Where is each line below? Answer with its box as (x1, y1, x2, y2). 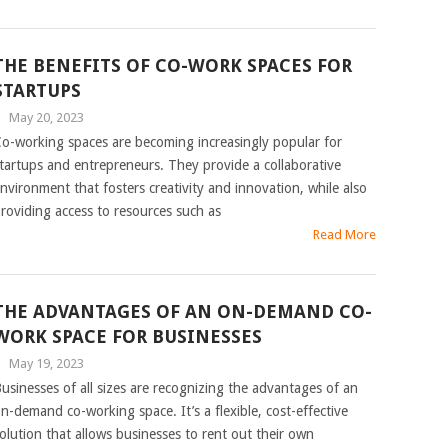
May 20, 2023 (8, 110, 84, 125)
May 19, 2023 (8, 356, 84, 371)
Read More (313, 227, 377, 242)
